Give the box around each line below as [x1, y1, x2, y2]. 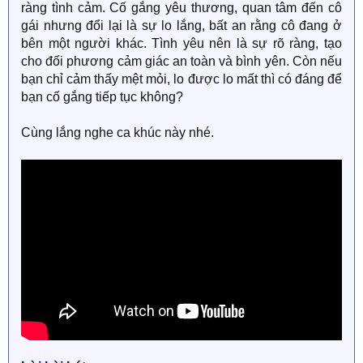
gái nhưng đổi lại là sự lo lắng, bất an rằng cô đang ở [21, 19, 342, 32]
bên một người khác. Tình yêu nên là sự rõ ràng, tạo [21, 36, 342, 50]
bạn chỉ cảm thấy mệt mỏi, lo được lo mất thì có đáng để [21, 72, 342, 86]
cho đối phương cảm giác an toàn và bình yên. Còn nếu [21, 54, 342, 68]
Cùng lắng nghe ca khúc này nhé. [21, 126, 214, 139]
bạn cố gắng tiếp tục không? [21, 90, 183, 104]
